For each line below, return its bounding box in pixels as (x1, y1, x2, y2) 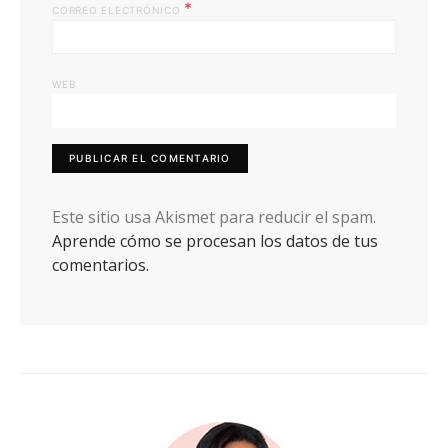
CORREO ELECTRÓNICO (52, 3, 185, 16)
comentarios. (52, 253, 149, 276)
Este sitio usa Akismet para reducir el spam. (52, 205, 376, 228)
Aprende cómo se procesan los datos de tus (52, 229, 378, 252)
